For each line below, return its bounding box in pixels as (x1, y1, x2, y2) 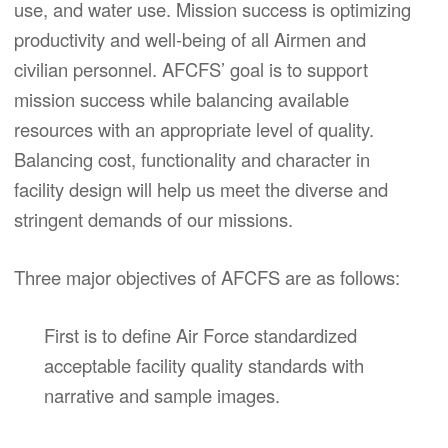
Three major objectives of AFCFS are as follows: (14, 263, 400, 290)
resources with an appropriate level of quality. (14, 115, 374, 142)
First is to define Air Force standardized (44, 322, 357, 349)
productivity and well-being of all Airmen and (14, 25, 366, 52)
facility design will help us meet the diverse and (14, 175, 388, 202)
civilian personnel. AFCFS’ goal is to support (14, 55, 368, 82)
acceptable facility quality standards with (44, 352, 364, 379)
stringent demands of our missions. (14, 205, 293, 232)
